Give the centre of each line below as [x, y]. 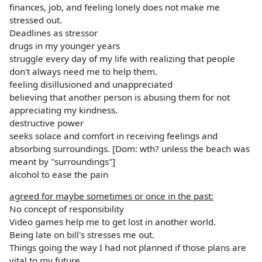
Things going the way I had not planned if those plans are [128, 248]
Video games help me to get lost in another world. [113, 222]
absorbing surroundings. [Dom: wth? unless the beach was [130, 149]
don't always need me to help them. [83, 72]
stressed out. [36, 20]
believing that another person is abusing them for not [120, 97]
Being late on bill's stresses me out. [82, 235]
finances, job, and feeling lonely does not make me [115, 7]
